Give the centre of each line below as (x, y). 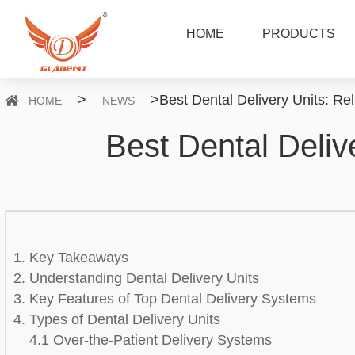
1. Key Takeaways (71, 258)
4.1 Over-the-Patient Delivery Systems (151, 340)
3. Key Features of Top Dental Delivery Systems (165, 299)
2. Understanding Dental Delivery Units (137, 278)
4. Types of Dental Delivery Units (117, 319)
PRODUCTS (299, 34)
